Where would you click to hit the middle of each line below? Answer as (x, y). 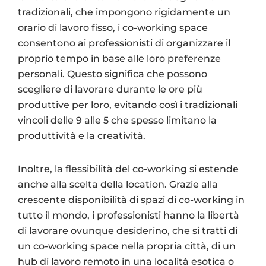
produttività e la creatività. (82, 135)
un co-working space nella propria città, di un (127, 246)
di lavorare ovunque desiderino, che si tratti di (128, 230)
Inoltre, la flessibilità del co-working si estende (128, 169)
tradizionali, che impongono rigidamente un (124, 12)
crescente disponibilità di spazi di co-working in (131, 199)
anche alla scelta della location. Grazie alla (118, 184)
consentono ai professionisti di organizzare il (124, 43)
